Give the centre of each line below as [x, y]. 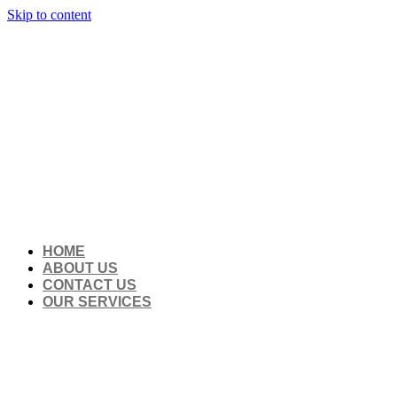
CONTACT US [90, 285]
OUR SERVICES [97, 302]
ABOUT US [80, 268]
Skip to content [49, 15]
